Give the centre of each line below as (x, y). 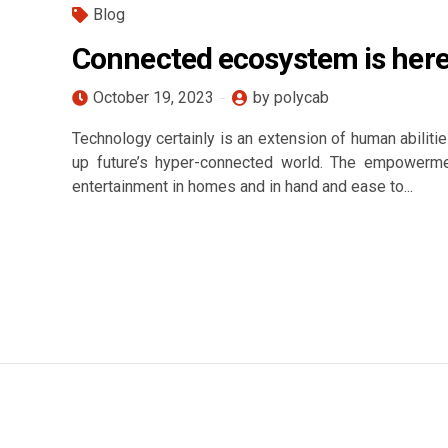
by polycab (291, 97)
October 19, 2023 (153, 97)
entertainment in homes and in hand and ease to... (242, 186)
